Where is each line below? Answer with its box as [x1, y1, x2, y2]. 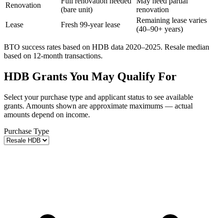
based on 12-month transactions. [4, 52, 103, 60]
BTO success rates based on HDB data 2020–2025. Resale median [4, 43, 209, 52]
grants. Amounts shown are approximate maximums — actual [4, 101, 193, 110]
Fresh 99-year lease [61, 20, 120, 29]
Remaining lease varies [136, 16, 207, 25]
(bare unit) [61, 5, 92, 14]
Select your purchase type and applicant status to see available [4, 92, 193, 101]
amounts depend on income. [4, 110, 90, 119]
